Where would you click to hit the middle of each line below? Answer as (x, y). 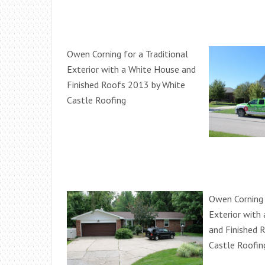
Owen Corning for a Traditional (127, 54)
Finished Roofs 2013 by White (126, 85)
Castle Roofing (96, 100)
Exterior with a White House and (131, 70)
